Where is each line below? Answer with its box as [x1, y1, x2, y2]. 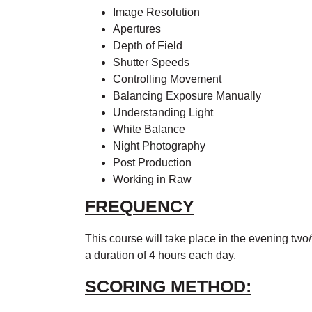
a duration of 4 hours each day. [85, 249, 236, 261]
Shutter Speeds [113, 56, 189, 68]
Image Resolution [113, 6, 200, 18]
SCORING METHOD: [85, 276, 251, 297]
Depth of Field [113, 39, 182, 52]
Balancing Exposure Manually [113, 89, 261, 102]
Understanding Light [113, 106, 213, 118]
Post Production [113, 156, 192, 169]
